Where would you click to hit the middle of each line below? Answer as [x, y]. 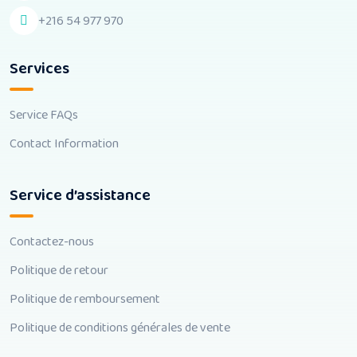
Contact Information [64, 144]
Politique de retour [59, 271]
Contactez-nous [52, 242]
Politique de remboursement [85, 299]
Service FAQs [44, 115]
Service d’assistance [80, 195]
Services [39, 69]
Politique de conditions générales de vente [120, 328]
